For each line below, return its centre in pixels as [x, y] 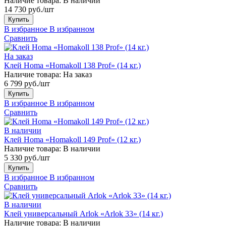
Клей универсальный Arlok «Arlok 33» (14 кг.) [83, 213]
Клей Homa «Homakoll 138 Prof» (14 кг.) [72, 65]
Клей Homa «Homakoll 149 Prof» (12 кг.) [72, 139]
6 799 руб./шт [27, 83]
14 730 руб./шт [29, 9]
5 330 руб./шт [27, 157]
